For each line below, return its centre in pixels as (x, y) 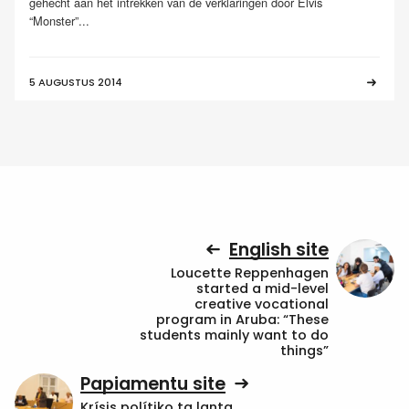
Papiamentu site (153, 383)
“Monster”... (59, 21)
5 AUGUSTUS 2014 (76, 83)
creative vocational (262, 304)
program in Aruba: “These (242, 320)
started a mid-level (262, 289)
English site (279, 249)
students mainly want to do (234, 336)
